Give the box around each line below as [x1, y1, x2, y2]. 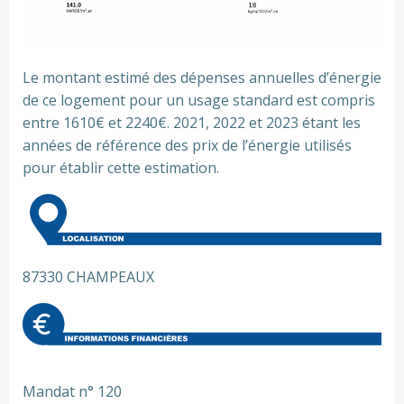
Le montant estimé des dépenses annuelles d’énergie [23, 67, 381, 87]
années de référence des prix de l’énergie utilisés [23, 134, 352, 155]
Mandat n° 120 [23, 381, 122, 401]
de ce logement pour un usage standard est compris [23, 89, 375, 110]
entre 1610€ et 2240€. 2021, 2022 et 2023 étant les [23, 112, 361, 133]
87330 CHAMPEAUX [23, 267, 154, 288]
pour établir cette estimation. [23, 157, 219, 178]
